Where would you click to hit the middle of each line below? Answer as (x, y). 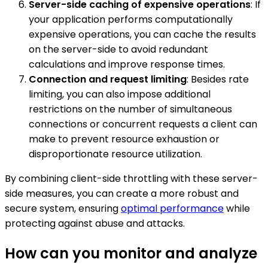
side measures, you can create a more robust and (122, 193)
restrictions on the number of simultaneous (130, 109)
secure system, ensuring (63, 208)
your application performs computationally (131, 19)
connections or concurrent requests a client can (143, 124)
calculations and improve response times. (127, 64)
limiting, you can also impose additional (120, 94)
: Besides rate (218, 79)
